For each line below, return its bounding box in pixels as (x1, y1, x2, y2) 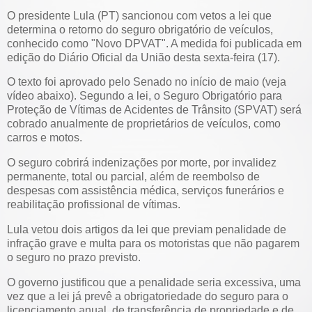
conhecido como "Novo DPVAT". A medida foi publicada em (7, 37, 302, 49)
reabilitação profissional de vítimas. (7, 198, 180, 211)
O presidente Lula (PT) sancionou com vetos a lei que (7, 9, 272, 22)
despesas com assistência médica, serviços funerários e (7, 185, 284, 197)
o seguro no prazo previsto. (7, 251, 141, 264)
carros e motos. (7, 132, 82, 144)
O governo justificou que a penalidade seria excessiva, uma (7, 276, 301, 288)
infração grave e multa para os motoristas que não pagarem (7, 237, 299, 250)
